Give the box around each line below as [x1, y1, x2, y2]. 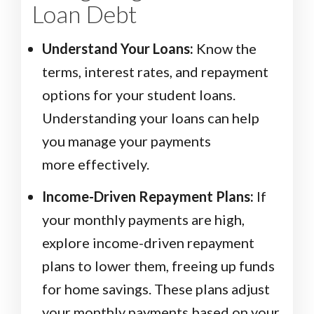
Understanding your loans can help [42, 109, 259, 127]
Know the [193, 40, 257, 57]
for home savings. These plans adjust [42, 280, 270, 298]
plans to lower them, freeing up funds [42, 257, 275, 275]
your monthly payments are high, [42, 211, 245, 228]
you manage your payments [42, 132, 211, 150]
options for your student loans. [42, 86, 235, 104]
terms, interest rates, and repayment [42, 63, 268, 81]
